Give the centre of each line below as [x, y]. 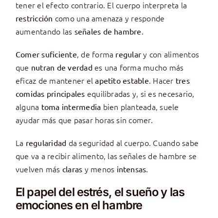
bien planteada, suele [140, 107]
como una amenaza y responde [109, 18]
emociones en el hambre [79, 205]
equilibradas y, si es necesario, [140, 94]
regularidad [46, 143]
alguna [28, 107]
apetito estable [122, 81]
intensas [131, 169]
